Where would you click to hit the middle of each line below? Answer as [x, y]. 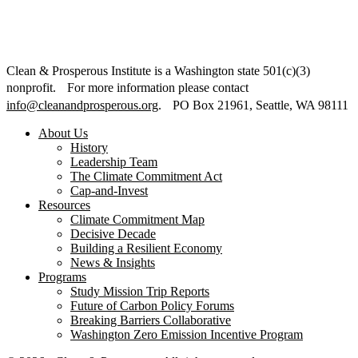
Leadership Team [114, 162]
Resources [64, 205]
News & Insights [113, 263]
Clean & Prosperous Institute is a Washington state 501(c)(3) [158, 71]
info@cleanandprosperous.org [82, 105]
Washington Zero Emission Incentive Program [187, 335]
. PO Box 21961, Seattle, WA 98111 [253, 105]
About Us [63, 133]
